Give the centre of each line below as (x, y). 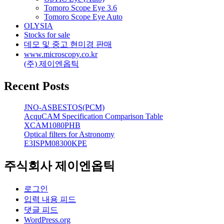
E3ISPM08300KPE (55, 143)
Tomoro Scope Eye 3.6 (80, 8)
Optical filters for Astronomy (69, 134)
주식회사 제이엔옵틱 (59, 166)
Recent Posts (36, 86)
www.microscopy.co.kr (61, 54)
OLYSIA (38, 26)
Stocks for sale (47, 35)
